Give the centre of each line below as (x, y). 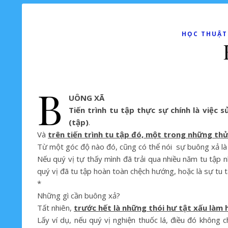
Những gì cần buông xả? (79, 195)
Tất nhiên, (55, 208)
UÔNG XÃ (87, 98)
